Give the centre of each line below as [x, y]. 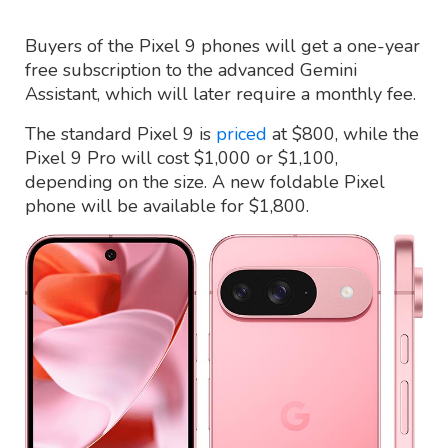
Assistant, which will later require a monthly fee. [220, 93]
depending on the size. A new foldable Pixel [205, 181]
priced [241, 133]
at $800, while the [343, 133]
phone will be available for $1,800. [167, 205]
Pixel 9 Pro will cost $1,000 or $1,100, [181, 157]
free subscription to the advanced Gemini [191, 69]
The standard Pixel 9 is [120, 133]
